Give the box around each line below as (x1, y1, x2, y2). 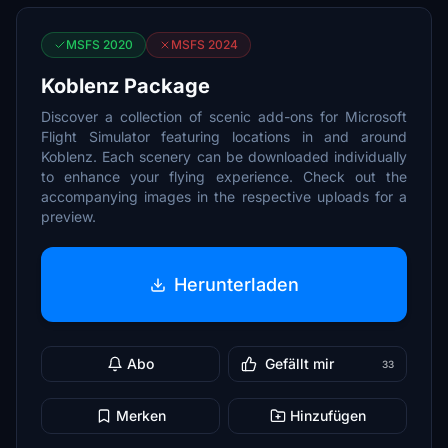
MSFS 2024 (171, 37, 238, 52)
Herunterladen (173, 273, 299, 295)
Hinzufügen (289, 407, 366, 424)
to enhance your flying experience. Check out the (41, 168, 407, 185)
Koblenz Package (41, 74, 210, 98)
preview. (41, 208, 96, 225)
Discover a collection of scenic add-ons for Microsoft (41, 108, 407, 125)
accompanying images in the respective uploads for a (41, 188, 407, 205)
